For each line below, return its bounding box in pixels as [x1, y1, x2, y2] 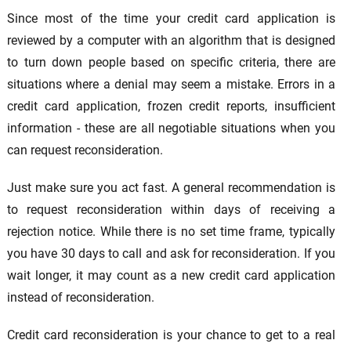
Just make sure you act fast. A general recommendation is [6, 180, 336, 196]
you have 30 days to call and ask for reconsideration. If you [6, 246, 336, 262]
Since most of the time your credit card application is [6, 11, 336, 27]
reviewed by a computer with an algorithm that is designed [6, 33, 336, 49]
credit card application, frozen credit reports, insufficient [6, 99, 336, 114]
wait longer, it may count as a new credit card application [6, 268, 336, 284]
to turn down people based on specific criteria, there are [6, 55, 336, 71]
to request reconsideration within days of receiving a [6, 202, 336, 218]
